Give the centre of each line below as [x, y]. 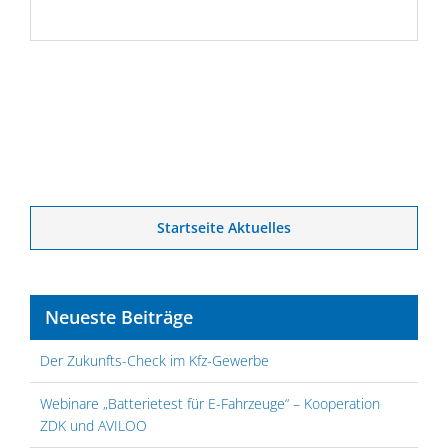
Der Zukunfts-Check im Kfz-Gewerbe [154, 360]
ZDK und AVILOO [93, 425]
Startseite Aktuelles [224, 227]
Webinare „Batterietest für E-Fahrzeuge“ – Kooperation [210, 403]
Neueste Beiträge [119, 316]
